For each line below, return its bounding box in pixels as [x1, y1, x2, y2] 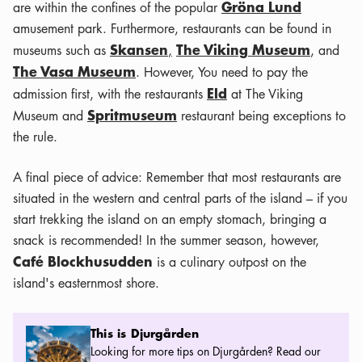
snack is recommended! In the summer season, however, [13, 231, 319, 249]
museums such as [13, 41, 110, 59]
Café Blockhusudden [13, 250, 153, 271]
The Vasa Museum [13, 61, 136, 81]
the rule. [13, 128, 57, 145]
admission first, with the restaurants [13, 85, 207, 103]
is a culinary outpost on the [153, 253, 306, 271]
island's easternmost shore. [13, 274, 159, 292]
